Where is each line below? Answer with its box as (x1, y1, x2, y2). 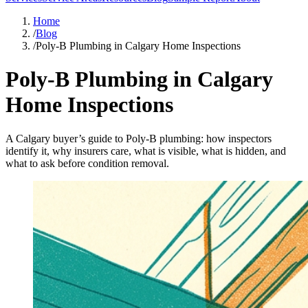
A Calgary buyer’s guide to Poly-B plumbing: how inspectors (5, 132, 272, 144)
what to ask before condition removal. (5, 157, 169, 169)
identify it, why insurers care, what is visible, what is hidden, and (5, 144, 286, 157)
